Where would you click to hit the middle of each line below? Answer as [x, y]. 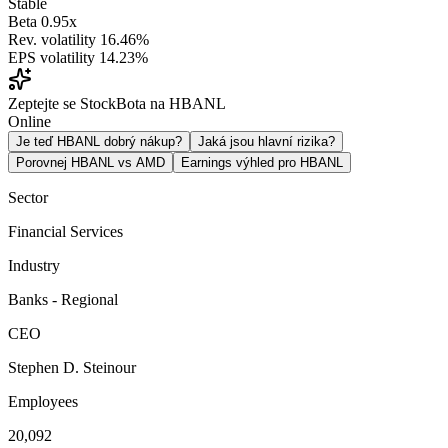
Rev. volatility [52, 39]
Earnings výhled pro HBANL [262, 162]
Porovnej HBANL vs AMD [90, 162]
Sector [28, 197]
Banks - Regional [63, 299]
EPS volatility [51, 57]
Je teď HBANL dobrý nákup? [99, 141]
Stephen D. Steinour [72, 367]
